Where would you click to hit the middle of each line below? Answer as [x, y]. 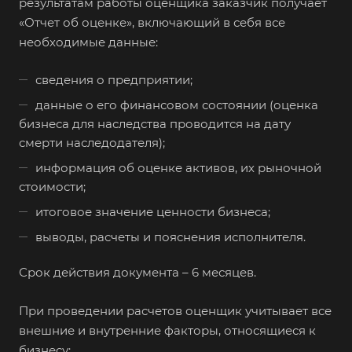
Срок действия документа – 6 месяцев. [137, 273]
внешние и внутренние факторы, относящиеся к [167, 331]
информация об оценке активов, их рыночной [178, 168]
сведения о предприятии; [114, 80]
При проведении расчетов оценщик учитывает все [175, 311]
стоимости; [52, 187]
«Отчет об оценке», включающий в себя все [152, 23]
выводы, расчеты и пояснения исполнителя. [170, 237]
